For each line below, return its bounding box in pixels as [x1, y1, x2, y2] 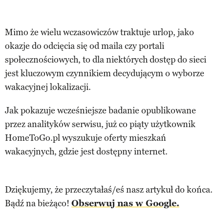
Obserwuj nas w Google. [71, 197, 179, 209]
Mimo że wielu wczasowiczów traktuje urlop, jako [5, 26, 194, 38]
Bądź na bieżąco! [5, 197, 71, 209]
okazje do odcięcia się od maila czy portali [5, 40, 164, 51]
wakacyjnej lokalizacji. [5, 81, 91, 92]
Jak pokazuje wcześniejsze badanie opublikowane [5, 105, 196, 116]
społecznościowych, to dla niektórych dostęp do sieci [5, 54, 206, 65]
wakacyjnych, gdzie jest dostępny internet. [5, 146, 168, 157]
